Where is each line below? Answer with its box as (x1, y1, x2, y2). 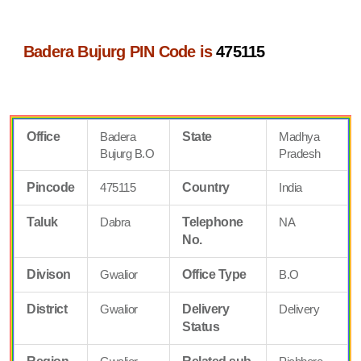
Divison (27, 267, 71, 281)
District (27, 301, 68, 316)
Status (182, 319, 220, 334)
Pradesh (279, 146, 321, 160)
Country (182, 180, 230, 194)
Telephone (182, 214, 243, 229)
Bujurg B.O (100, 146, 155, 160)
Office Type (182, 267, 247, 281)
